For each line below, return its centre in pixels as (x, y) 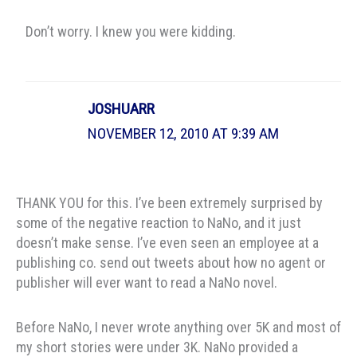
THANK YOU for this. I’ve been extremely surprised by (169, 202)
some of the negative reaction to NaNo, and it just (159, 222)
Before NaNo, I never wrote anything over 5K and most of (178, 328)
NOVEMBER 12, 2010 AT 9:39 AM (184, 133)
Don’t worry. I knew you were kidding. (130, 32)
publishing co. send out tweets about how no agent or (171, 262)
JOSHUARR (122, 108)
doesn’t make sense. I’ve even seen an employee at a (167, 242)
